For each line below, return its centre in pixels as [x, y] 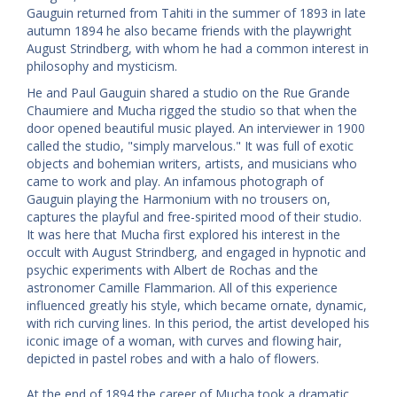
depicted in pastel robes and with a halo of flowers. [173, 358]
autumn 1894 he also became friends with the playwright [189, 30]
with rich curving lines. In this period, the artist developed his [198, 323]
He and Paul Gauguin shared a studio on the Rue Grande [188, 92]
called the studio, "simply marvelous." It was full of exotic [190, 145]
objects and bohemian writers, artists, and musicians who [192, 163]
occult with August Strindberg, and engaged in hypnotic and [196, 252]
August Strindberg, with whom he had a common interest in [198, 48]
